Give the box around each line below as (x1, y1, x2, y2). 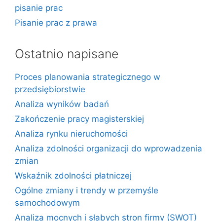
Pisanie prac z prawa (15, 18, 97, 28)
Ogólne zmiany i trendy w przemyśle (15, 185, 158, 195)
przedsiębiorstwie (15, 84, 85, 94)
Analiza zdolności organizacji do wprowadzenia (15, 144, 202, 153)
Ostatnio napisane (15, 46, 119, 61)
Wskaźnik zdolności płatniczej (15, 171, 132, 181)
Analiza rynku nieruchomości (15, 129, 128, 139)
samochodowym (15, 198, 80, 208)
